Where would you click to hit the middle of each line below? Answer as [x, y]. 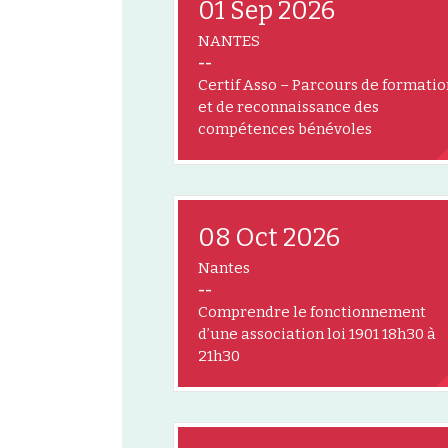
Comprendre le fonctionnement [312, 312]
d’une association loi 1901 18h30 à [317, 334]
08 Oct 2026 [269, 238]
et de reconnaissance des [288, 107]
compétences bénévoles [285, 129]
